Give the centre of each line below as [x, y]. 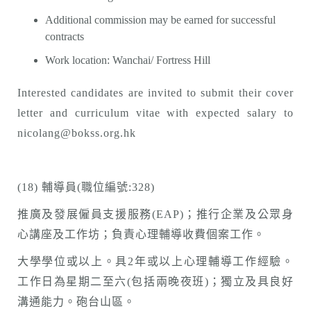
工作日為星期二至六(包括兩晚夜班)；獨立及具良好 [155, 281]
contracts [65, 36]
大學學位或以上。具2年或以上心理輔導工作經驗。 [155, 261]
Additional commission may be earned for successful [160, 20]
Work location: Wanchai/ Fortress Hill [128, 60]
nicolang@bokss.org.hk [77, 133]
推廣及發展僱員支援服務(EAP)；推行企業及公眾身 [155, 214]
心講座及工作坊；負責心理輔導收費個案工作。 [141, 234]
